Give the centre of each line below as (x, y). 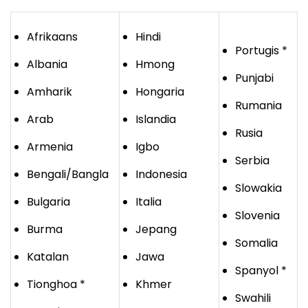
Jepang (156, 230)
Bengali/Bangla (68, 175)
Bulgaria (48, 202)
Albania (47, 65)
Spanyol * (261, 271)
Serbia (252, 161)
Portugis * (261, 51)
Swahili (253, 298)
